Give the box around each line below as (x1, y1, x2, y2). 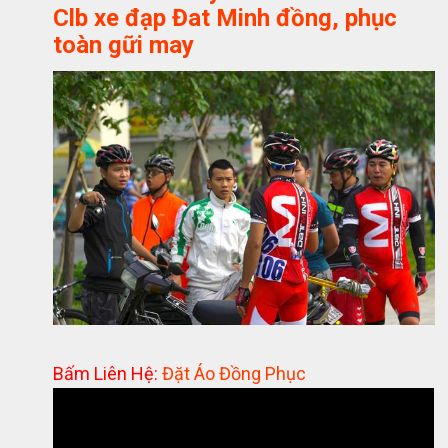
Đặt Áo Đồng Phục (162, 362, 307, 384)
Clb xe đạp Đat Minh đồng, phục (53, 4, 398, 33)
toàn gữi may (53, 31, 195, 60)
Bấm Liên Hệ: (53, 362, 163, 384)
